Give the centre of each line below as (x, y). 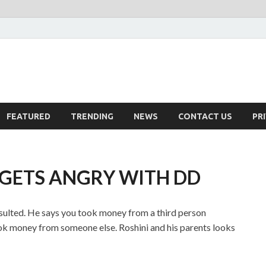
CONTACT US (205, 116)
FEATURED (28, 116)
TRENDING (92, 116)
